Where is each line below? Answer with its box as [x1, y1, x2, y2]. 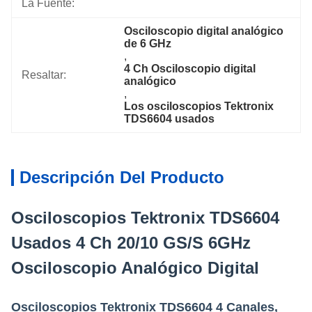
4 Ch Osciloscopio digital [124, 63, 256, 75]
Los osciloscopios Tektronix [124, 100, 274, 112]
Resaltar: [22, 69, 66, 81]
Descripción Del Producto [19, 168, 224, 187]
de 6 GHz [124, 38, 172, 49]
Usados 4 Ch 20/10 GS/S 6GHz [11, 233, 251, 252]
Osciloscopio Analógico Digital [11, 258, 259, 277]
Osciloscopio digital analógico [124, 25, 284, 37]
